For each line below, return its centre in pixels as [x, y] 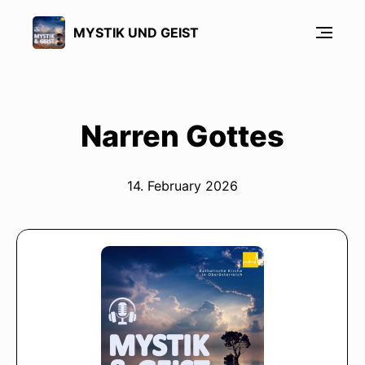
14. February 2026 [182, 186]
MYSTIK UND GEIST [136, 32]
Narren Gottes [182, 136]
